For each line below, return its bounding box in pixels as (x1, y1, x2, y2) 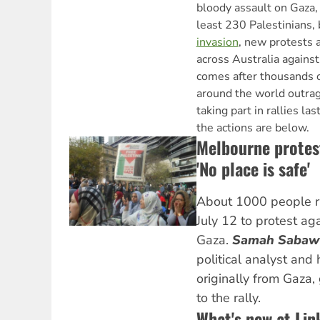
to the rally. (196, 289, 261, 307)
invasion (196, 34, 239, 51)
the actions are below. (196, 120, 309, 136)
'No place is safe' (196, 156, 310, 182)
